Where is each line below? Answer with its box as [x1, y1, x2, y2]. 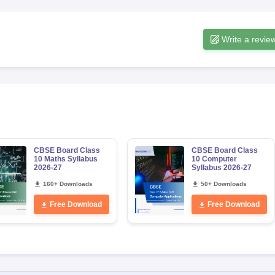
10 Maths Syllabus [33, 155, 98, 163]
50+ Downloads [200, 180, 247, 187]
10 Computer [191, 155, 237, 163]
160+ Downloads [42, 180, 93, 187]
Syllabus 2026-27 [191, 163, 252, 172]
